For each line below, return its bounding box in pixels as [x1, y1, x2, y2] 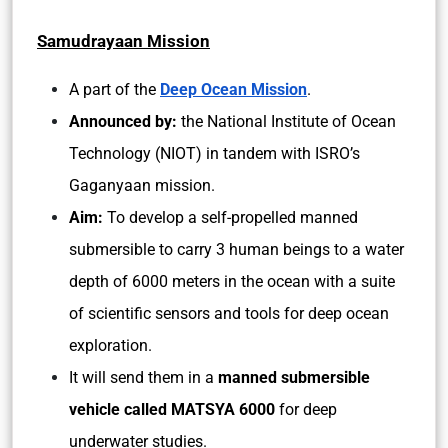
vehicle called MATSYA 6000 [69, 400, 275, 419]
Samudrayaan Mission [37, 31, 210, 51]
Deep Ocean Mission [160, 80, 307, 99]
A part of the [69, 80, 160, 99]
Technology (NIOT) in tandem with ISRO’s [69, 144, 360, 163]
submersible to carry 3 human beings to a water [69, 240, 404, 259]
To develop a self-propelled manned [103, 208, 358, 227]
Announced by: [69, 112, 181, 131]
